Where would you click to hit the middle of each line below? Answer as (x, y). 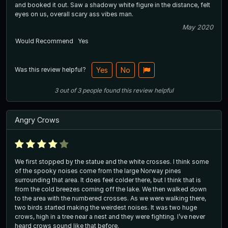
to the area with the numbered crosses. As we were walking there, (110, 198)
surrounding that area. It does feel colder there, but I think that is (108, 180)
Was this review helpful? (51, 70)
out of (68, 91)
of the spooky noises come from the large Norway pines (98, 170)
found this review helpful (138, 91)
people (92, 91)
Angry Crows (37, 120)
